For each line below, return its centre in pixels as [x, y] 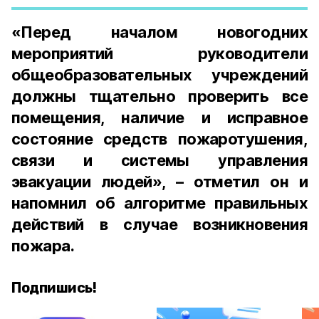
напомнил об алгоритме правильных [159, 203]
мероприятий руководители [159, 53]
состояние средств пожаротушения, [159, 139]
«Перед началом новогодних [159, 32]
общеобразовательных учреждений [159, 75]
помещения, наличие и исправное [159, 117]
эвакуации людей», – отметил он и [159, 182]
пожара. [43, 246]
